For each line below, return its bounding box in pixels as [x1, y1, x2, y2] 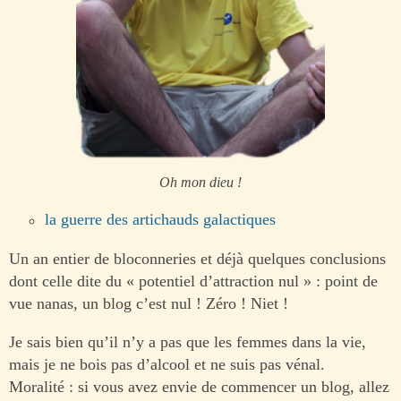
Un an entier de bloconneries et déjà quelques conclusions [9, 249, 386, 268]
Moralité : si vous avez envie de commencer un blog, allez [9, 377, 389, 396]
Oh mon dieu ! [159, 175, 242, 192]
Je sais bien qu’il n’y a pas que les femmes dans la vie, [9, 332, 366, 351]
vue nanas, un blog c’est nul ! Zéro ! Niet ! [9, 294, 288, 312]
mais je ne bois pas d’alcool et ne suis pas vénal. [9, 354, 325, 373]
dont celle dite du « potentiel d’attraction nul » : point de [9, 271, 378, 290]
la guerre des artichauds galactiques [45, 210, 276, 229]
